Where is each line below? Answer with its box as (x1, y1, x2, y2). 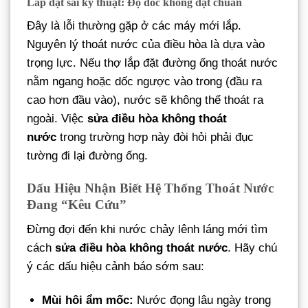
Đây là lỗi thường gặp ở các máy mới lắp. (27, 19, 241, 33)
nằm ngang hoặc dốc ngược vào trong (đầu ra (27, 75, 262, 89)
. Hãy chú (228, 241, 277, 255)
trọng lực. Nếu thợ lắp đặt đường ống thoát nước (27, 56, 278, 70)
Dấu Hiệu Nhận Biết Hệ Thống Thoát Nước (27, 181, 274, 196)
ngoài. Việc (27, 112, 87, 126)
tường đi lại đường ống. (27, 149, 148, 163)
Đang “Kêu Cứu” (27, 197, 126, 212)
